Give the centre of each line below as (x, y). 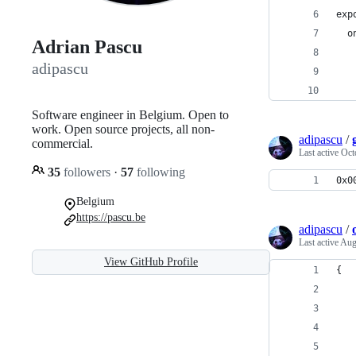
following (159, 172)
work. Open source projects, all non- (123, 129)
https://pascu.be (111, 217)
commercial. (62, 143)
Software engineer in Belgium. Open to (130, 114)
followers (87, 172)
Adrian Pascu (87, 47)
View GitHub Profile (151, 261)
